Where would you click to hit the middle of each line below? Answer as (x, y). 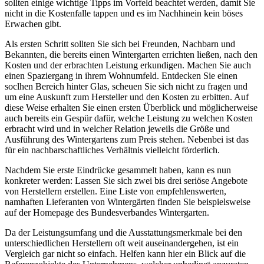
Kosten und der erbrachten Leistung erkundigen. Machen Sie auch (128, 65)
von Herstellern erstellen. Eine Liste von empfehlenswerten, (115, 191)
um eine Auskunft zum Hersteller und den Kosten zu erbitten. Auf (127, 97)
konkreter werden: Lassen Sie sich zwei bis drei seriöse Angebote (126, 180)
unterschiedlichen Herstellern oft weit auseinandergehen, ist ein (122, 243)
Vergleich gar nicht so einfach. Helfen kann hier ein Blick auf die (125, 253)
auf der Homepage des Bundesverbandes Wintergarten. (107, 212)
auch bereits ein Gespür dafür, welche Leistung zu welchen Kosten (129, 118)
